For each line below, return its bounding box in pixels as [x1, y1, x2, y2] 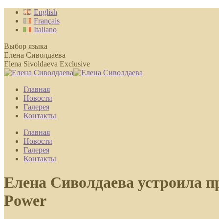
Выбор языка [4, 42, 47, 50]
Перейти [3, 7, 32, 16]
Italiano [33, 25, 57, 34]
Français [33, 17, 60, 25]
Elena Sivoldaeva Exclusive [4, 60, 90, 68]
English [33, 8, 57, 16]
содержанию [3, 25, 45, 33]
